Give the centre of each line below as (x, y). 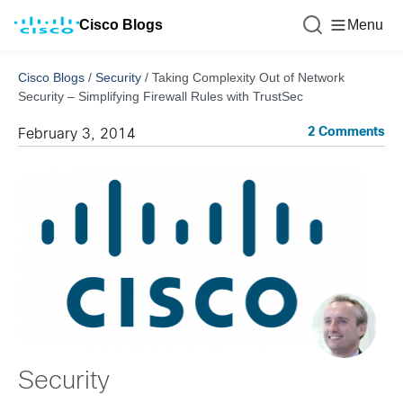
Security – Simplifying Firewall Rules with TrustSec (161, 96)
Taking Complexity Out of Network (248, 77)
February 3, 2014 (77, 134)
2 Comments (346, 133)
